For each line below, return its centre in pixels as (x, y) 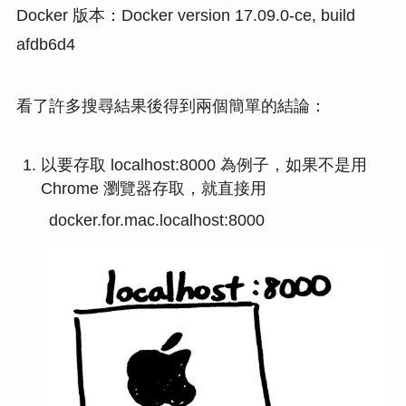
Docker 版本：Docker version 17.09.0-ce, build (185, 16)
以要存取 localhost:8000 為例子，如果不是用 (203, 165)
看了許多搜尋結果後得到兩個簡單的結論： (171, 106)
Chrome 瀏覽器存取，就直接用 (153, 189)
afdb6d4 (45, 45)
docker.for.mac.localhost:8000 (156, 221)
